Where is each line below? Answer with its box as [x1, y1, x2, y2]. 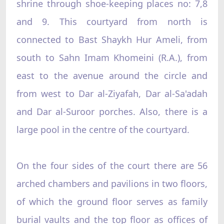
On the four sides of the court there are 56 [16, 159, 208, 171]
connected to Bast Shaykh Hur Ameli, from [16, 33, 208, 45]
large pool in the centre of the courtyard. [16, 123, 189, 135]
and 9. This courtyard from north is [16, 15, 208, 27]
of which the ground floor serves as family [16, 195, 208, 207]
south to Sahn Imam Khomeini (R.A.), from [16, 51, 208, 63]
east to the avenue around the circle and [16, 69, 208, 81]
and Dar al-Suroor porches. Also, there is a [16, 105, 208, 117]
